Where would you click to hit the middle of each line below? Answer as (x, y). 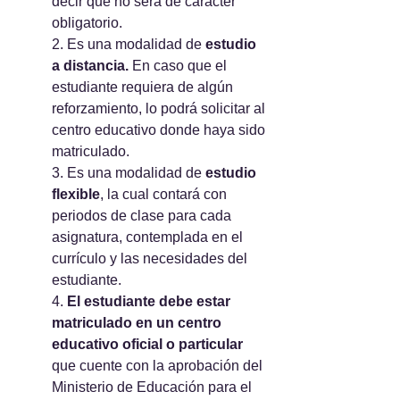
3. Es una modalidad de (129, 173)
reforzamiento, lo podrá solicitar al (160, 108)
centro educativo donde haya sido (160, 130)
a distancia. (90, 66)
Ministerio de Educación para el (154, 387)
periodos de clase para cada (143, 216)
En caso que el (179, 66)
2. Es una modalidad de (129, 44)
